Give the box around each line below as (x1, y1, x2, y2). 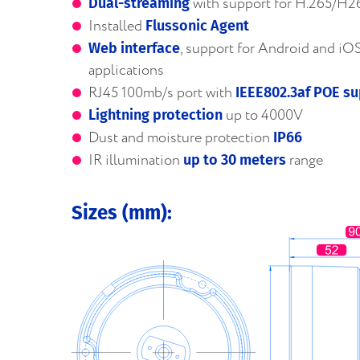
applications (88, 59, 164, 81)
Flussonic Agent (145, 16, 249, 35)
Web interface (88, 39, 180, 57)
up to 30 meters (183, 150, 286, 169)
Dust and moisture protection (88, 127, 273, 149)
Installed (88, 15, 145, 37)
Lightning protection (88, 105, 223, 124)
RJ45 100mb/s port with (88, 82, 235, 104)
